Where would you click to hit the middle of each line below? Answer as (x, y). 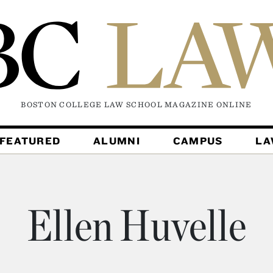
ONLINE (234, 105)
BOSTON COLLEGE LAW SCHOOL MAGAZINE (119, 105)
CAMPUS (198, 141)
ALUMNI (117, 141)
